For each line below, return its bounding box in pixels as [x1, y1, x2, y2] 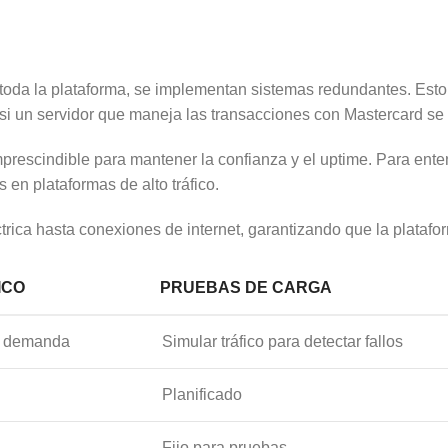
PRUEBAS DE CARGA [160, 278, 332, 296]
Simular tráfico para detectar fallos [162, 332, 403, 350]
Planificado [162, 385, 242, 403]
